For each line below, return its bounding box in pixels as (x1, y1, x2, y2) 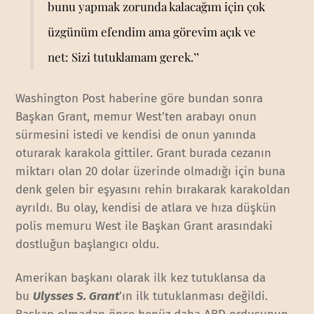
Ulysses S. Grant (33, 289, 120, 304)
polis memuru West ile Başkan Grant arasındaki (15, 219, 273, 234)
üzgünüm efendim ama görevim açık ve (47, 24, 256, 40)
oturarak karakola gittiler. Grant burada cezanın (15, 146, 272, 161)
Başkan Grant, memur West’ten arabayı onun (15, 109, 257, 125)
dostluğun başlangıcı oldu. (15, 237, 160, 252)
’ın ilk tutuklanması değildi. (119, 289, 268, 304)
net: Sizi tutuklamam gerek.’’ (47, 49, 199, 65)
